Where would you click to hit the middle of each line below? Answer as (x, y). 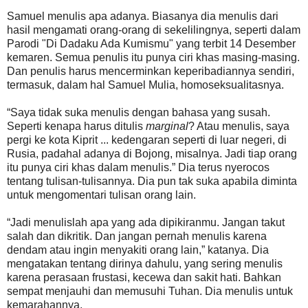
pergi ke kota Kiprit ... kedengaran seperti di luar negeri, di (147, 140)
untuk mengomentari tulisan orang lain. (101, 195)
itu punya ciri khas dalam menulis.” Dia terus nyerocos (138, 167)
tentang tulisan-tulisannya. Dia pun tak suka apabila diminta (152, 181)
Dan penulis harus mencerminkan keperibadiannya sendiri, (151, 71)
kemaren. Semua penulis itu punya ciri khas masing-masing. (153, 57)
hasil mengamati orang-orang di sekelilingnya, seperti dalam (154, 30)
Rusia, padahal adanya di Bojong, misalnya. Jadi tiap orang (152, 153)
